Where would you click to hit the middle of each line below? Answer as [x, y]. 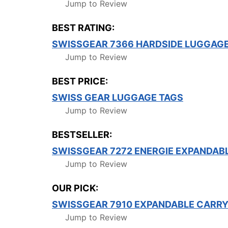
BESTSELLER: [82, 135]
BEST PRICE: [80, 81]
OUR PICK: [75, 188]
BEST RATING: [83, 28]
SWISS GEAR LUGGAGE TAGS [118, 97]
